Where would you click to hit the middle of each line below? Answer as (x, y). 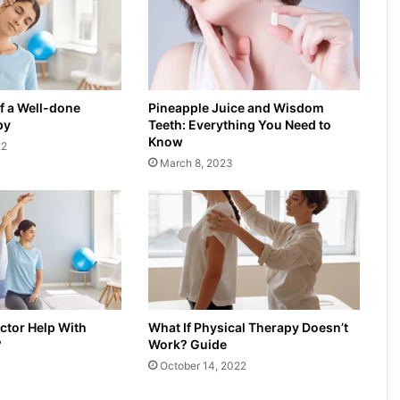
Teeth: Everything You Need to (239, 124)
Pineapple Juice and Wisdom (236, 107)
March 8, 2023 (196, 162)
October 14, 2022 (203, 365)
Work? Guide (187, 344)
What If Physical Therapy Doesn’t (248, 327)
